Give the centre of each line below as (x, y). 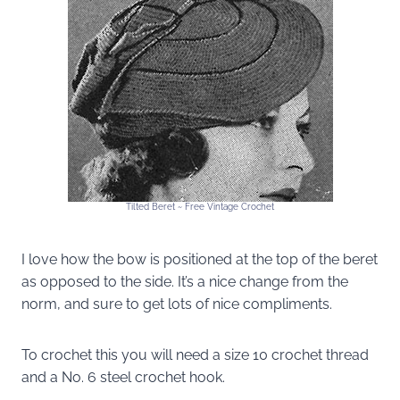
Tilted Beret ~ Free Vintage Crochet (200, 206)
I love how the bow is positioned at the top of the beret (200, 259)
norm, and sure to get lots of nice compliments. (177, 304)
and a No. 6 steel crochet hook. (123, 377)
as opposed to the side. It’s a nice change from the (185, 281)
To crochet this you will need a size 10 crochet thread (195, 354)
